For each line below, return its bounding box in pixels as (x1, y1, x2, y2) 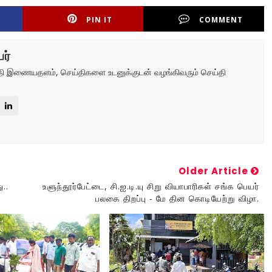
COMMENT (199, 15, 243, 25)
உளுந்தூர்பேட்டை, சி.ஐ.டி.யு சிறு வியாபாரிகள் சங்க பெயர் (42, 180, 259, 192)
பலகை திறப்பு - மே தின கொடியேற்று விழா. (95, 192, 259, 204)
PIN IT (86, 15, 113, 25)
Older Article (178, 165, 251, 177)
